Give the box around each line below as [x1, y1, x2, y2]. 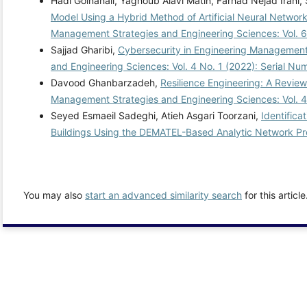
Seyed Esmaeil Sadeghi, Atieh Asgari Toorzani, [51, 110, 261, 122]
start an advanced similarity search [85, 189, 242, 201]
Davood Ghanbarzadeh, [51, 77, 160, 89]
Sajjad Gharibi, [51, 44, 118, 56]
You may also [23, 189, 85, 201]
